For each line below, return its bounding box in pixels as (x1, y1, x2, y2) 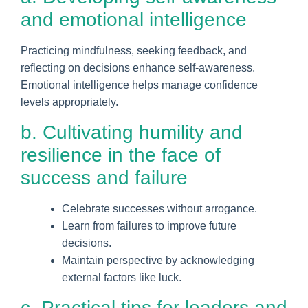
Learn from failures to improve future (62, 219, 236, 232)
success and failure (21, 166, 188, 188)
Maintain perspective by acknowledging (62, 254, 254, 266)
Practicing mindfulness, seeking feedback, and (21, 44, 247, 56)
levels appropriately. (21, 96, 118, 108)
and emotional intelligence (21, 8, 247, 30)
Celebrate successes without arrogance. (62, 202, 257, 214)
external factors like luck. (62, 271, 181, 283)
